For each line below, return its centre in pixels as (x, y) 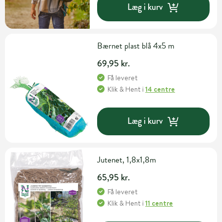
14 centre (160, 89)
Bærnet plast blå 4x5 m (138, 46)
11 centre (159, 203)
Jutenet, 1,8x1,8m (127, 160)
